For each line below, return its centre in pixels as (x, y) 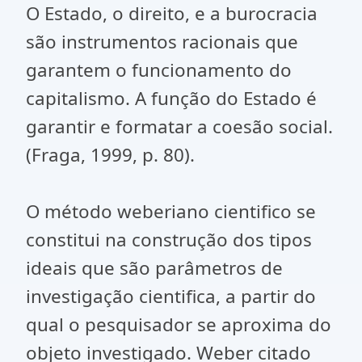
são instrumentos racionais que (162, 42)
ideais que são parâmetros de (154, 268)
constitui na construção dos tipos (169, 240)
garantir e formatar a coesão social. (179, 126)
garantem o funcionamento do (159, 70)
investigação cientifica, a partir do (171, 296)
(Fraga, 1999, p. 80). (110, 155)
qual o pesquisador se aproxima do (179, 324)
